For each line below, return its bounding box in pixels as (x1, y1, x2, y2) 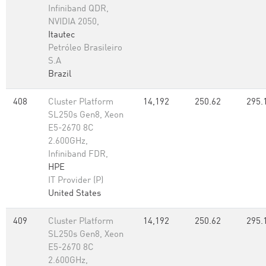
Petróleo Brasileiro (48, 44, 122, 53)
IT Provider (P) (48, 176, 103, 185)
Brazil (48, 70, 71, 79)
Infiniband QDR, (48, 5, 109, 14)
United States (48, 189, 101, 198)
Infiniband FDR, (48, 150, 108, 159)
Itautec (48, 31, 75, 40)
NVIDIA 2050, (48, 18, 99, 27)
